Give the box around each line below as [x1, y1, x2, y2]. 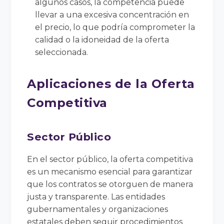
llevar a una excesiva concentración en [35, 9, 189, 19]
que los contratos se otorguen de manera [27, 179, 193, 189]
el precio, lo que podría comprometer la [35, 22, 195, 32]
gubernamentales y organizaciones [27, 204, 168, 214]
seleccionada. [35, 47, 88, 57]
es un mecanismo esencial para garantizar [27, 166, 193, 176]
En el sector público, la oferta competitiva [27, 154, 193, 164]
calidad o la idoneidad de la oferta [35, 34, 169, 44]
